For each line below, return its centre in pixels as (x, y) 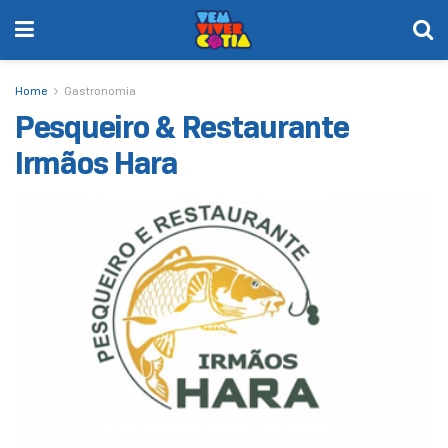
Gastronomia (100, 90)
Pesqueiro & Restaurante (182, 126)
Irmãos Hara (96, 162)
